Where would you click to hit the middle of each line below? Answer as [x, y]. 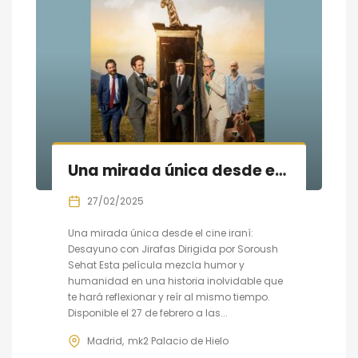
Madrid [105, 341]
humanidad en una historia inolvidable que [175, 281]
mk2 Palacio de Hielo [178, 341]
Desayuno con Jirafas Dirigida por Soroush [173, 249]
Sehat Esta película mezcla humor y [156, 265]
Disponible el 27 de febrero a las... [148, 313]
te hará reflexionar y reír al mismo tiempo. [169, 297]
